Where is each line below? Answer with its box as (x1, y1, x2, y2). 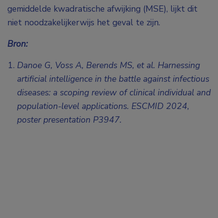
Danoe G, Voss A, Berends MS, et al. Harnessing (17, 59, 200, 72)
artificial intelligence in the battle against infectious (17, 73, 209, 85)
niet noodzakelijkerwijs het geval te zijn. (7, 17, 160, 29)
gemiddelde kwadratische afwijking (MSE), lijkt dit (7, 3, 198, 15)
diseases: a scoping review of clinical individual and (17, 87, 211, 99)
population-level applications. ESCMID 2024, (17, 100, 189, 112)
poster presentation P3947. (17, 114, 122, 126)
